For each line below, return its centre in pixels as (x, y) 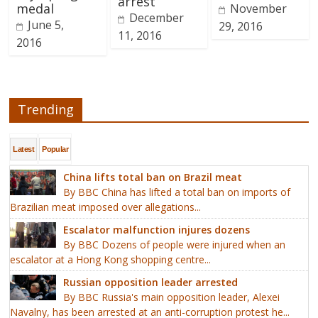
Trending (46, 109)
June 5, (46, 24)
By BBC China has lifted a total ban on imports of (177, 192)
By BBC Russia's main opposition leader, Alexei (172, 297)
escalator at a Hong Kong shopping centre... (111, 259)
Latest (24, 149)
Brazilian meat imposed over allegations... (106, 207)
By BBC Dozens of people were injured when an (175, 244)
